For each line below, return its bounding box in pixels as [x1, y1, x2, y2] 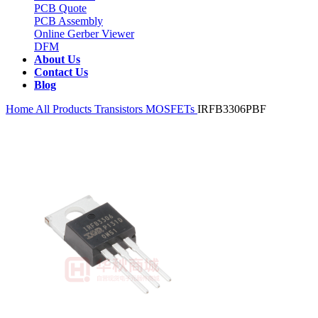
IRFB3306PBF [197, 103, 266, 115]
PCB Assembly [34, 15, 103, 27]
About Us [34, 53, 80, 65]
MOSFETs [146, 103, 197, 115]
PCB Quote [34, 2, 87, 14]
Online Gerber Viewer [34, 28, 134, 40]
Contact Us [34, 66, 88, 78]
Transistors [94, 103, 146, 115]
